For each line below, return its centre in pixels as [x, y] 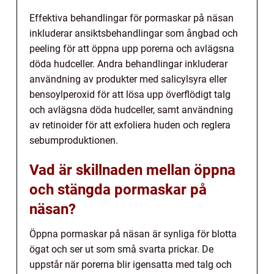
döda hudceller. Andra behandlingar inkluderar [128, 64]
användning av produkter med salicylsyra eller [128, 79]
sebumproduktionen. [74, 140]
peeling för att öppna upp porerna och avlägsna [132, 48]
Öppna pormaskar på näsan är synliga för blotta [133, 234]
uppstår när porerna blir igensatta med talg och [131, 264]
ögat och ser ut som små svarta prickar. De [121, 249]
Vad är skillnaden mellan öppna [132, 170]
